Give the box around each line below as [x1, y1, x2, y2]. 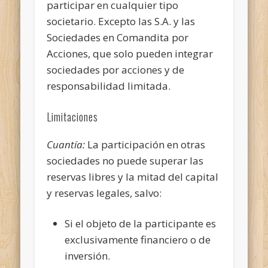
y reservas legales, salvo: [47, 185, 162, 200]
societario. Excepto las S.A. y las [47, 14, 196, 28]
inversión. [65, 248, 111, 263]
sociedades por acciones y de [47, 62, 185, 77]
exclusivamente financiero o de [65, 232, 211, 246]
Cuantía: [47, 137, 86, 151]
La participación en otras [85, 137, 206, 151]
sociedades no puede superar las [47, 153, 204, 167]
